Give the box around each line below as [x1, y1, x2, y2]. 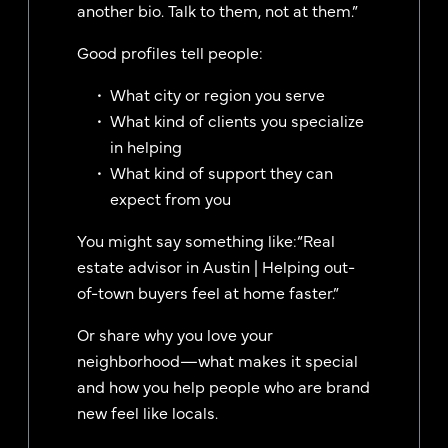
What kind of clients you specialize [110, 109, 364, 132]
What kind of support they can [110, 161, 333, 184]
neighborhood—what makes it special [77, 349, 358, 372]
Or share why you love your [77, 323, 273, 346]
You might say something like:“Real [77, 229, 335, 252]
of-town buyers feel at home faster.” [77, 281, 339, 304]
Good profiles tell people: [77, 41, 263, 64]
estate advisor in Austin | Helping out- [77, 255, 355, 278]
